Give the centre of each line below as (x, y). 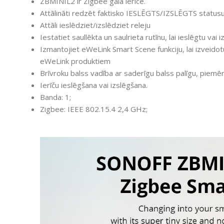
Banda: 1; (55, 97)
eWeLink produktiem (75, 61)
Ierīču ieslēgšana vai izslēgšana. (94, 85)
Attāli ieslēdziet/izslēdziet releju (95, 25)
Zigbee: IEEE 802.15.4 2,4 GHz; (94, 109)
